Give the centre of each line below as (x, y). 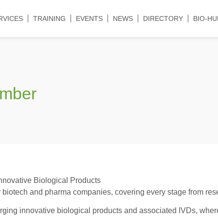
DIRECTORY (163, 18)
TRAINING (49, 18)
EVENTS (89, 18)
